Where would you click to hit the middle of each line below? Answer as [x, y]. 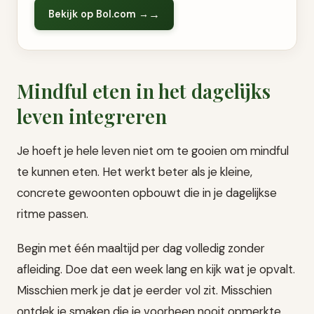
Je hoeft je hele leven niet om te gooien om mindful [153, 151]
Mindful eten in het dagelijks [144, 91]
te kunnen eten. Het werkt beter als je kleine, [135, 172]
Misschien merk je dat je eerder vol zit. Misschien [144, 291]
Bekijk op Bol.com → [98, 14]
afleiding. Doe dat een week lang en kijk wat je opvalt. [156, 269]
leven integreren [92, 116]
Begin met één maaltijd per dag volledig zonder [141, 248]
